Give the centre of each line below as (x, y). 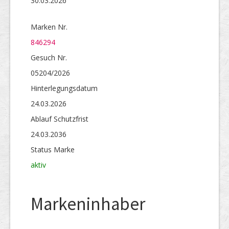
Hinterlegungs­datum (64, 88)
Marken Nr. (49, 27)
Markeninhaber (88, 204)
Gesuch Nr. (49, 58)
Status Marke (53, 150)
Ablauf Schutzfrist (60, 119)
